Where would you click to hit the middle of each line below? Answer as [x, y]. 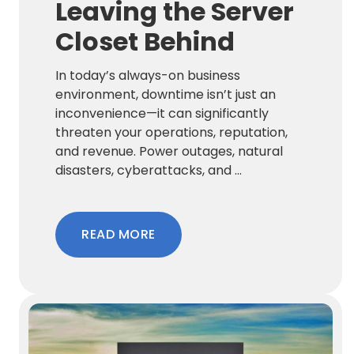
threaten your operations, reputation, [172, 132]
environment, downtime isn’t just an [166, 94]
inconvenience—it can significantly [162, 113]
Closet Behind [145, 41]
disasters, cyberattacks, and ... [149, 170]
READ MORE [119, 234]
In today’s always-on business [148, 75]
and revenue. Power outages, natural [169, 151]
